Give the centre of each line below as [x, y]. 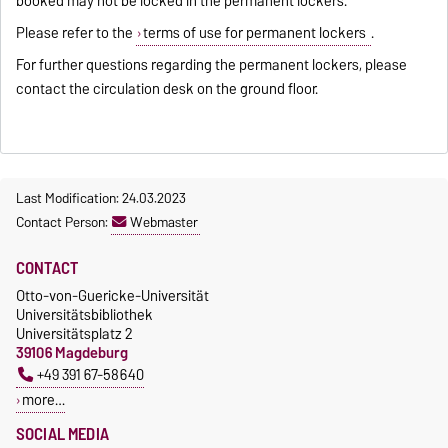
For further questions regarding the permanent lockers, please [212, 65]
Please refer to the [76, 33]
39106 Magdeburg [72, 353]
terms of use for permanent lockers [255, 33]
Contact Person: [63, 222]
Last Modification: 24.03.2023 [101, 198]
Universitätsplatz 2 [74, 334]
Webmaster [164, 222]
